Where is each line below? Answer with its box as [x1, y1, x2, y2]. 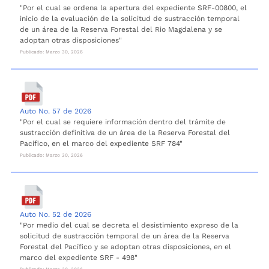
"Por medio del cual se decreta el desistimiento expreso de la [20, 220, 238, 229]
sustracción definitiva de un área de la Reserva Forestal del [20, 128, 230, 137]
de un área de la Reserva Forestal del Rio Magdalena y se [20, 25, 222, 34]
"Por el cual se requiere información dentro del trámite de [20, 117, 226, 126]
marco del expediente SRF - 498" [20, 253, 138, 262]
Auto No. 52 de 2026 [20, 210, 91, 219]
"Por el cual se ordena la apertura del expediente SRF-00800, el [20, 3, 247, 12]
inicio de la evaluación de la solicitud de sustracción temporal [20, 14, 240, 23]
